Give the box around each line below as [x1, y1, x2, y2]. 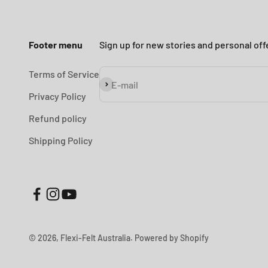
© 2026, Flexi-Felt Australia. [29, 233, 135, 243]
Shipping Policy [29, 135, 93, 146]
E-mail [111, 78, 138, 90]
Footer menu [29, 39, 83, 50]
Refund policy [29, 112, 87, 124]
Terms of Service [29, 68, 99, 80]
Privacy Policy [29, 90, 86, 102]
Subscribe [99, 78, 141, 90]
